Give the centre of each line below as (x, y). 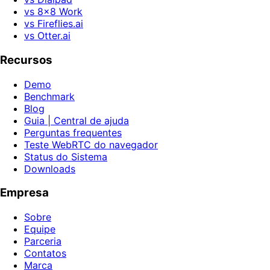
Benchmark (49, 96)
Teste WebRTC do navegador (91, 144)
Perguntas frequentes (73, 132)
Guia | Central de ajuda (77, 120)
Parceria (43, 241)
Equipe (40, 229)
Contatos (45, 253)
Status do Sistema (66, 156)
